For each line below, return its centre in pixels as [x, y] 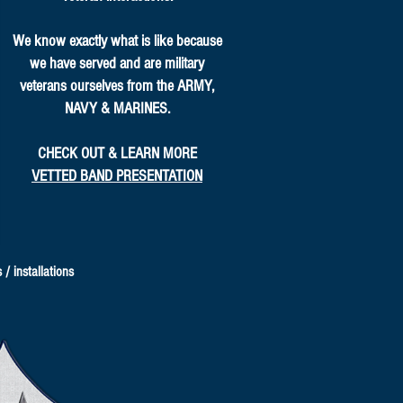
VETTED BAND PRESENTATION [117, 176]
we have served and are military [117, 63]
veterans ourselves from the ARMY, [117, 86]
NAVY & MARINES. [117, 108]
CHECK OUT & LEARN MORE [117, 153]
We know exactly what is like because [117, 41]
